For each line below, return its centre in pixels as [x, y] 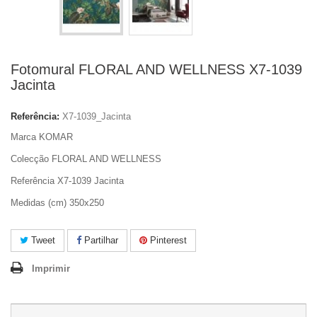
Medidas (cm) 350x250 [57, 203]
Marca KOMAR [42, 137]
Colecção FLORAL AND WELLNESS [86, 159]
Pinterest [167, 240]
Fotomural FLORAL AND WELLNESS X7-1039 [156, 69]
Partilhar [100, 240]
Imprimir [51, 269]
